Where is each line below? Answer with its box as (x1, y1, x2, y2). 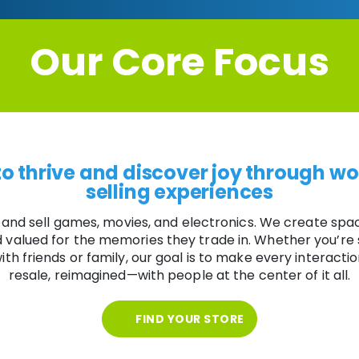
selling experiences (85, 179, 274, 206)
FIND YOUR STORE (132, 311, 244, 328)
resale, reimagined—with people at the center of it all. (8, 266, 351, 285)
